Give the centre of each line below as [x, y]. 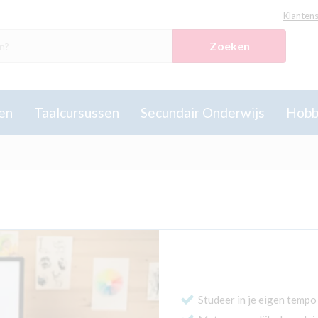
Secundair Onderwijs [203, 113]
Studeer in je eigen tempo [257, 300]
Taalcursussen [77, 113]
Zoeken [229, 46]
